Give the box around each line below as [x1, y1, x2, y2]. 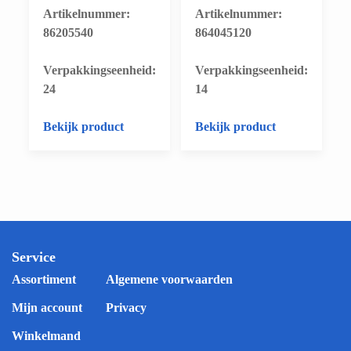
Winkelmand [12, 328, 81, 342]
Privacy [106, 300, 147, 314]
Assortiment [12, 272, 76, 286]
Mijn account [12, 300, 82, 314]
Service [12, 248, 56, 265]
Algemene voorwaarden [106, 272, 233, 286]
